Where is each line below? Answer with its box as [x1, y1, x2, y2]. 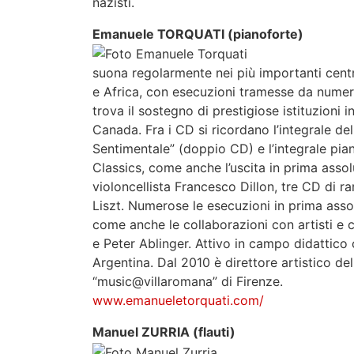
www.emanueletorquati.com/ [92, 292, 264, 309]
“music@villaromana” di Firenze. [92, 273, 283, 290]
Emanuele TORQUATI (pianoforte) [92, 25, 303, 42]
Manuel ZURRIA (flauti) [92, 324, 235, 341]
